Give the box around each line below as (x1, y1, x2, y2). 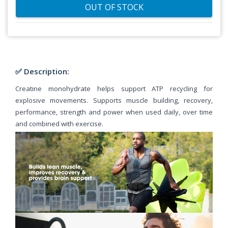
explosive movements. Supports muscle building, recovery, (15, 96, 213, 105)
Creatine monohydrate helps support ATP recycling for (15, 84, 213, 94)
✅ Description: (15, 66, 69, 77)
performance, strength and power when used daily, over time (15, 107, 213, 117)
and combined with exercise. (15, 119, 103, 129)
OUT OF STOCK (84, 2, 144, 13)
